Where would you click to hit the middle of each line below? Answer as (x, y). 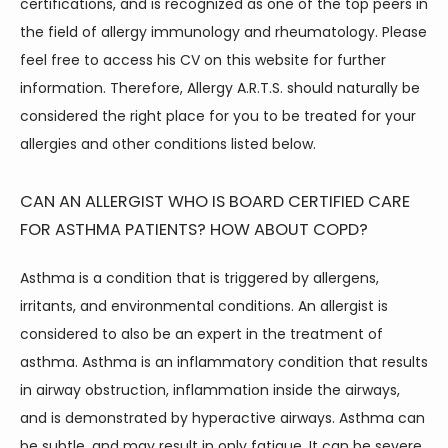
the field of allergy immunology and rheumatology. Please (223, 32)
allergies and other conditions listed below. (168, 144)
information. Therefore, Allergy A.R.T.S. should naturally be (220, 88)
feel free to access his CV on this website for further (203, 60)
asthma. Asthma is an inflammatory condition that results (224, 362)
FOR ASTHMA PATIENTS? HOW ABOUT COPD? (194, 229)
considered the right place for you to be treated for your (218, 116)
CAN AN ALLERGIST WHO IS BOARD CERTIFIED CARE (215, 201)
